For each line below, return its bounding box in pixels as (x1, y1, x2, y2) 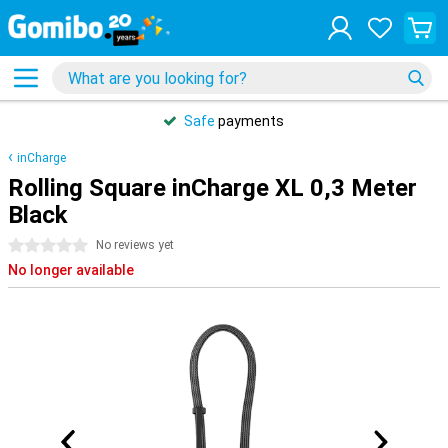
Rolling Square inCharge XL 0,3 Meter (8, 174, 417, 202)
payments (215, 113, 284, 129)
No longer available (8, 262, 134, 278)
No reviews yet (96, 238, 174, 252)
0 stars (8, 238, 54, 254)
